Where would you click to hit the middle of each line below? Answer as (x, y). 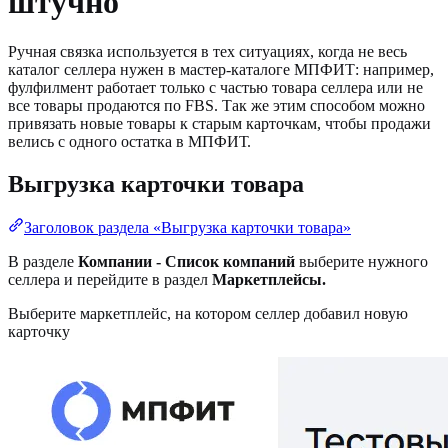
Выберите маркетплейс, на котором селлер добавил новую (208, 314)
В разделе (43, 262)
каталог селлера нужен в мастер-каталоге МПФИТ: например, (221, 69)
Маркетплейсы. (269, 280)
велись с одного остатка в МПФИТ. (129, 141)
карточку (39, 332)
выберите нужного (361, 262)
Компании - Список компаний (186, 262)
